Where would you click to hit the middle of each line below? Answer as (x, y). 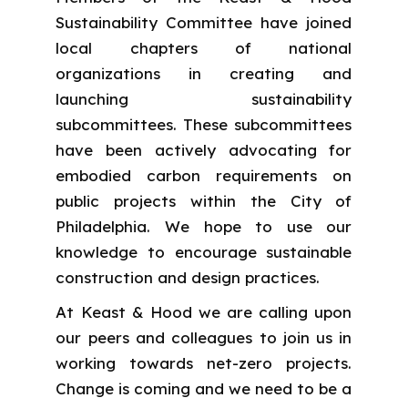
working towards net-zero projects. (204, 362)
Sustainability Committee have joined (204, 22)
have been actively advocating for (204, 149)
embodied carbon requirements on (204, 175)
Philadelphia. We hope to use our (204, 226)
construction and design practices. (188, 277)
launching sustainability (204, 98)
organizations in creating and (204, 73)
